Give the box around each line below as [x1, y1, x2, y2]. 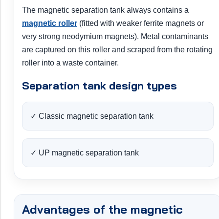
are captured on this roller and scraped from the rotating [22, 45, 213, 54]
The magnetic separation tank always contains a [22, 6, 189, 15]
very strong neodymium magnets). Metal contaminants [22, 32, 208, 41]
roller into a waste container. [22, 59, 119, 67]
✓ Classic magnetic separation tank [30, 112, 153, 121]
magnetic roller [22, 19, 77, 28]
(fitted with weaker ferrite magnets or [77, 19, 204, 28]
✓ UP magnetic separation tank [30, 149, 139, 157]
